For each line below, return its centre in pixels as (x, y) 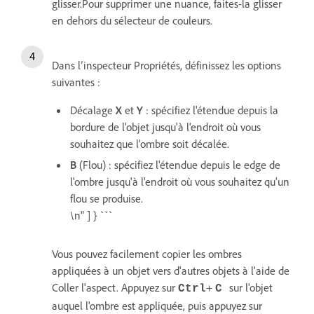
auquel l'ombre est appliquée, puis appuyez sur (157, 305)
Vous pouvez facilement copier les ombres (147, 253)
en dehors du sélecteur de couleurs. (132, 20)
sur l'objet (251, 287)
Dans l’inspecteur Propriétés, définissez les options (166, 65)
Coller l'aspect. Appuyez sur (115, 287)
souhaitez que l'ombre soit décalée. (150, 143)
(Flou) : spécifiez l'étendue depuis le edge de (180, 164)
